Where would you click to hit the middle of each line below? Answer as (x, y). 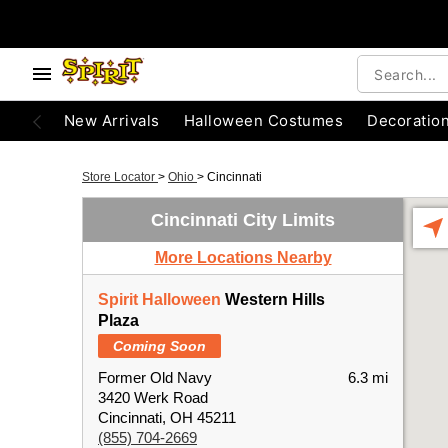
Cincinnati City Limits (243, 220)
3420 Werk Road (153, 397)
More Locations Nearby (243, 257)
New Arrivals (112, 120)
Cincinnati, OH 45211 (167, 417)
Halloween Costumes (263, 120)
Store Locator (120, 177)
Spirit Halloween (159, 299)
